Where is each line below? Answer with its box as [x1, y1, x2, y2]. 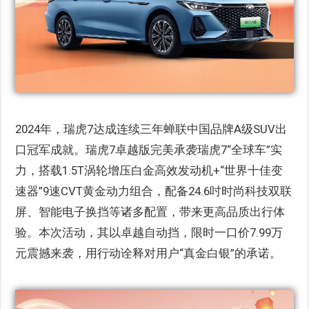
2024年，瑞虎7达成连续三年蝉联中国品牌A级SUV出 [15, 121, 288, 136]
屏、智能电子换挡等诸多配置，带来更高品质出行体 [15, 204, 286, 219]
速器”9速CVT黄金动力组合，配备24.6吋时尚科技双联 [15, 183, 292, 198]
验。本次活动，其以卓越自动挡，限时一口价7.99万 [15, 225, 283, 239]
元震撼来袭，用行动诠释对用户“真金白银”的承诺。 [15, 246, 282, 260]
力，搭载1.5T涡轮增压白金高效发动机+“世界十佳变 [15, 163, 283, 177]
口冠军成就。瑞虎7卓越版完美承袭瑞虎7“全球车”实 [15, 142, 283, 157]
